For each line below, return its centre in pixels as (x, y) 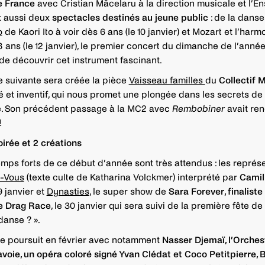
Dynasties (68, 191)
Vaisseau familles (167, 80)
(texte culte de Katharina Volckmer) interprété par (132, 177)
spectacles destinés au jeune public (130, 17)
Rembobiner (199, 109)
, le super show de (129, 191)
